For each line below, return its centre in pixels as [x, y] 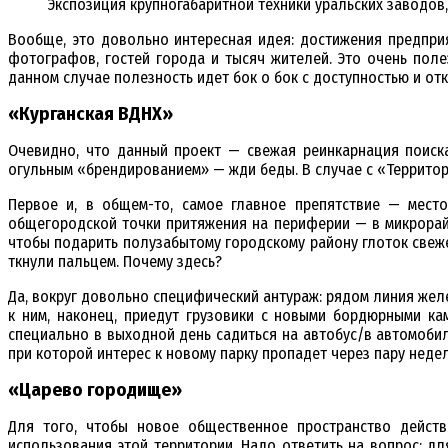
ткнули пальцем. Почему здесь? [115, 262]
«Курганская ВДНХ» [90, 114]
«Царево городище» [95, 390]
